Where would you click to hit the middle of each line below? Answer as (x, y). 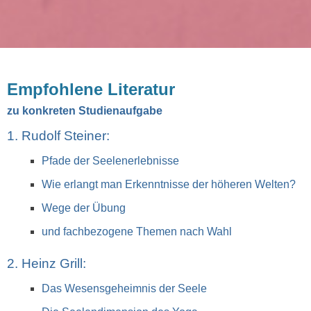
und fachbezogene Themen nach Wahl (137, 232)
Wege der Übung (84, 208)
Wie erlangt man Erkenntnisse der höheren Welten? (169, 185)
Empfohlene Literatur (91, 90)
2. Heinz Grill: (47, 264)
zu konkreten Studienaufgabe (85, 111)
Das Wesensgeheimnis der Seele (124, 289)
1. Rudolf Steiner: (58, 136)
